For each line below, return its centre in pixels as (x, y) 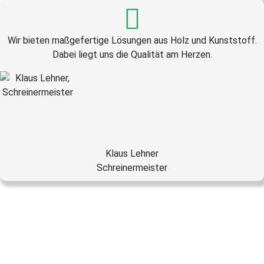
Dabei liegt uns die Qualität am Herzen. (132, 55)
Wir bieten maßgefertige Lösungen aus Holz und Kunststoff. (132, 41)
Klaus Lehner (132, 154)
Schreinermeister (132, 168)
